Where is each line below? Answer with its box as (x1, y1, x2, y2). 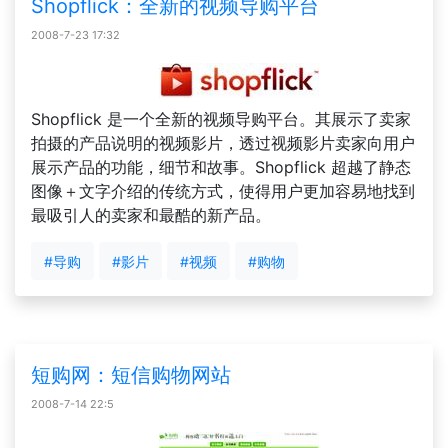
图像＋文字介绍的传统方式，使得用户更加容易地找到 (31, 181, 415, 201)
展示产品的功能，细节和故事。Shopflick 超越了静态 (31, 157, 411, 177)
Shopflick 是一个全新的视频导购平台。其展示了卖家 (31, 109, 411, 129)
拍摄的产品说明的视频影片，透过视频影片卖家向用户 (31, 133, 415, 153)
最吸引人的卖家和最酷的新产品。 (31, 205, 271, 225)
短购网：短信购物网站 (31, 363, 231, 387)
